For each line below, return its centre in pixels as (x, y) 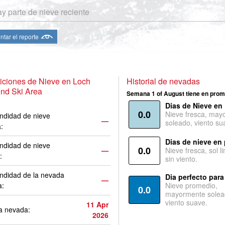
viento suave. (186, 202)
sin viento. (181, 159)
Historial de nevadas (163, 81)
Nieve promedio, (191, 185)
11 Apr (97, 204)
